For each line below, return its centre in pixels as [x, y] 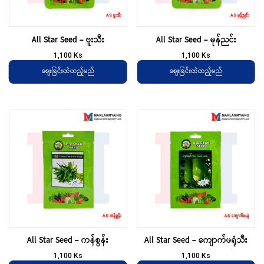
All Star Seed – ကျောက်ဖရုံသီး [196, 241]
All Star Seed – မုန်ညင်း [196, 40]
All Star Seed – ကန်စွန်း [68, 241]
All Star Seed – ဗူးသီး [68, 40]
